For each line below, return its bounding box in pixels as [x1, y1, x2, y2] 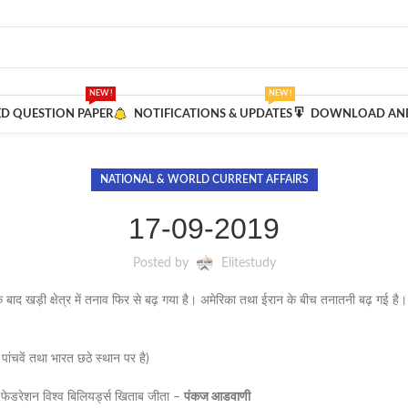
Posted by [132, 257, 189, 270]
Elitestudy [220, 257, 276, 270]
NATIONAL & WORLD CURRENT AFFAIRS [99, 174, 309, 185]
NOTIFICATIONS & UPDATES [134, 107, 293, 120]
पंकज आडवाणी [184, 391, 250, 403]
